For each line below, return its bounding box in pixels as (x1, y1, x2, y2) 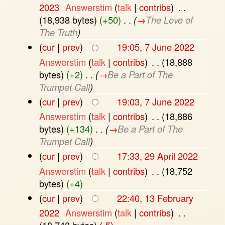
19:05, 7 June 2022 (117, 40, 194, 54)
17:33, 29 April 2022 (117, 149, 198, 163)
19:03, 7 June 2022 (117, 95, 194, 108)
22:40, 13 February (117, 191, 193, 204)
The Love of (145, 13, 193, 27)
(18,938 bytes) (39, 13, 97, 27)
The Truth (39, 26, 77, 39)
